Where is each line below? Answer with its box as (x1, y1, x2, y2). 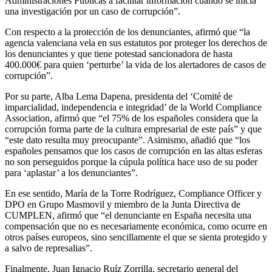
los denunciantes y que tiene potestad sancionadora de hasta (5, 49, 233, 59)
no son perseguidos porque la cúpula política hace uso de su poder (5, 157, 257, 168)
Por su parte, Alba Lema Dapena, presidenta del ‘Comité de (5, 91, 233, 102)
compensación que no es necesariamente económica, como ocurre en (5, 221, 267, 232)
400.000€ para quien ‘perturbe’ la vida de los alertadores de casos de (5, 59, 266, 70)
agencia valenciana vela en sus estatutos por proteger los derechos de (5, 38, 267, 49)
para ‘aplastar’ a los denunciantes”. (5, 168, 138, 178)
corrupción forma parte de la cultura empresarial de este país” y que (5, 124, 262, 135)
